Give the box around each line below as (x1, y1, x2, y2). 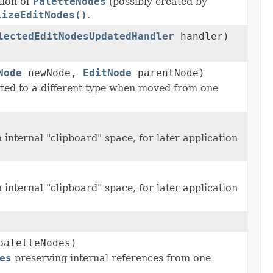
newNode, (22, 67, 83, 79)
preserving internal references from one (12, 252, 211, 264)
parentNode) (132, 67, 205, 79)
